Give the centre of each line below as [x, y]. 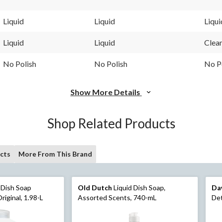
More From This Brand [55, 154]
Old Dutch [95, 188]
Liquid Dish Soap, [139, 188]
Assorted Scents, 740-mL [117, 198]
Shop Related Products [111, 124]
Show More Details [106, 92]
